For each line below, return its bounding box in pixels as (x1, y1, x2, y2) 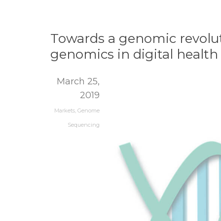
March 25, (57, 76, 100, 87)
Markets (54, 107, 75, 114)
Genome (77, 107, 100, 114)
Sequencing (68, 121, 100, 128)
